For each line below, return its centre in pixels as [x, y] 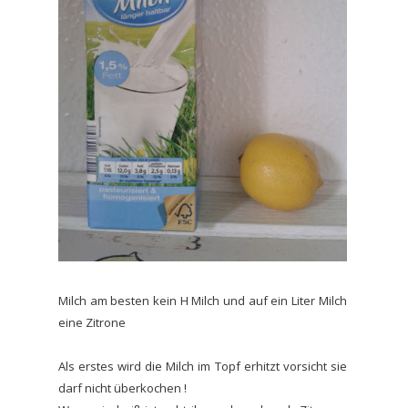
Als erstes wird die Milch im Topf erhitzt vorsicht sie [203, 366]
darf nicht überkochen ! [122, 388]
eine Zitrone [92, 322]
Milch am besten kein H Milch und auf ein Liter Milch [203, 300]
